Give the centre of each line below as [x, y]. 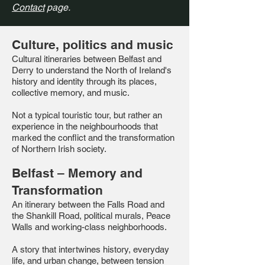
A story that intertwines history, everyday [91, 249]
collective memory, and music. [71, 93]
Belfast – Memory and [77, 173]
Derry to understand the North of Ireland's [92, 70]
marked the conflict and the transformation [93, 138]
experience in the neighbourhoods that [85, 126]
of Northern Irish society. [59, 149]
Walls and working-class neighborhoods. [89, 227]
